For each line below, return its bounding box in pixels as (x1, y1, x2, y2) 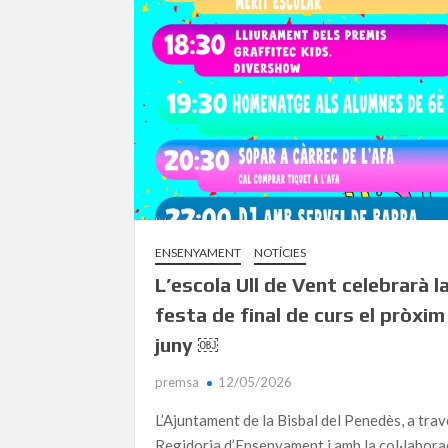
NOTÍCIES (254, 245, 307, 261)
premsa (155, 374, 200, 391)
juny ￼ (155, 333, 219, 357)
